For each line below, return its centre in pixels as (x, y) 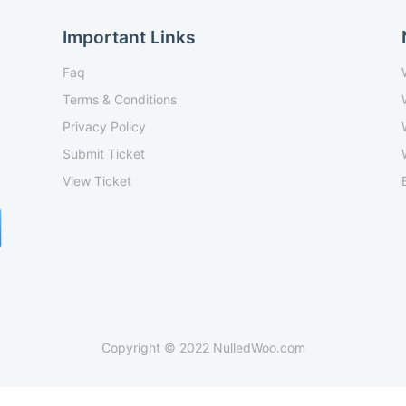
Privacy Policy (104, 126)
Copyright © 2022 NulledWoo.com (203, 347)
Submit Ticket (103, 153)
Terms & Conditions (119, 99)
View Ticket (97, 180)
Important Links (129, 37)
